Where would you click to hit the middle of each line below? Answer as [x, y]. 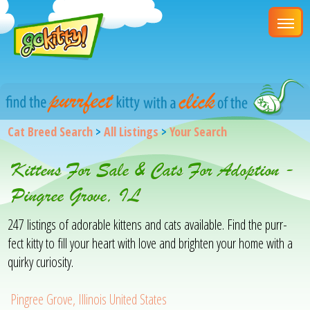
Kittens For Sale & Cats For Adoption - [153, 170]
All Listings [131, 131]
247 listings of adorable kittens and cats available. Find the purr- [148, 224]
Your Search [199, 131]
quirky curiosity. [41, 262]
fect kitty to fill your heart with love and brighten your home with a [151, 243]
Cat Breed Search [51, 131]
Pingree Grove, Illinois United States [89, 299]
